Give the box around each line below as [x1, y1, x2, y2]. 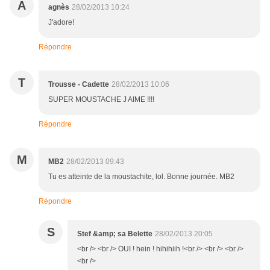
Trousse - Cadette [48, 80, 109, 89]
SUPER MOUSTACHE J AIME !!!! [48, 95, 154, 104]
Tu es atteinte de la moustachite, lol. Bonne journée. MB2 [48, 172, 234, 181]
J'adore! [48, 18, 74, 27]
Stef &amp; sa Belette [77, 230, 152, 239]
